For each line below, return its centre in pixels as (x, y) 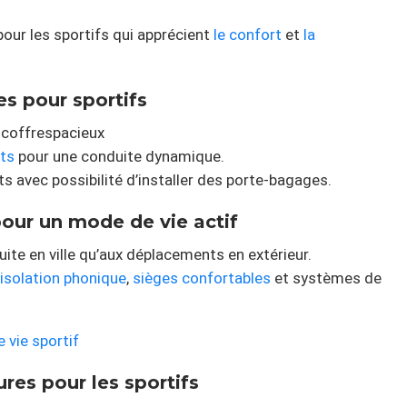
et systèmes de (326, 278)
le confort (248, 35)
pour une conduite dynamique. (119, 157)
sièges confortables (202, 278)
